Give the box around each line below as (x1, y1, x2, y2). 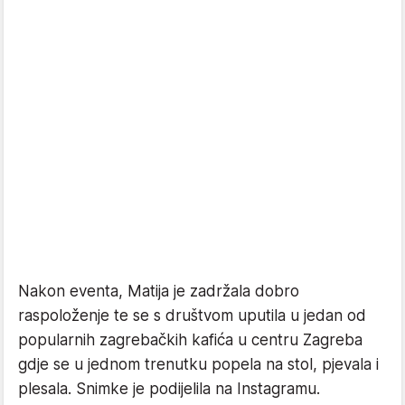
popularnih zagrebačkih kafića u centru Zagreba (18, 331, 363, 350)
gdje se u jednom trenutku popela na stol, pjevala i (18, 355, 379, 374)
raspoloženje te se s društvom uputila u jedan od (18, 306, 366, 325)
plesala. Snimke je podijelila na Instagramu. (18, 380, 320, 399)
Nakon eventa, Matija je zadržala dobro (18, 282, 299, 301)
